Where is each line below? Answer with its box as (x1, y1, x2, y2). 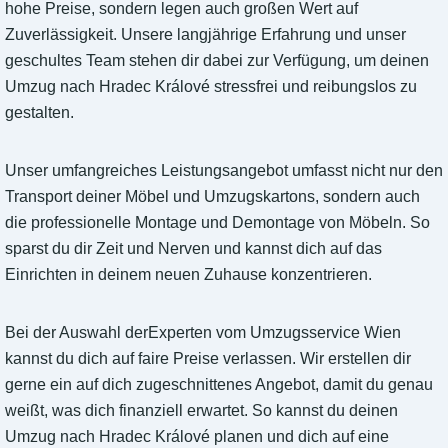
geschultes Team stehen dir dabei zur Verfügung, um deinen (5, 52, 429, 70)
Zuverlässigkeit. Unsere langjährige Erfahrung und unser (5, 26, 406, 44)
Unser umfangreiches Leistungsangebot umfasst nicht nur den (5, 162, 443, 180)
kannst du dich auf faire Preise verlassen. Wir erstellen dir (5, 350, 411, 368)
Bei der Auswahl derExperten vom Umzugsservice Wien (5, 324, 401, 342)
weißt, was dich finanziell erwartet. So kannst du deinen (5, 402, 398, 420)
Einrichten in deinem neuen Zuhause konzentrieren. (5, 266, 372, 284)
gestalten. (5, 104, 74, 122)
